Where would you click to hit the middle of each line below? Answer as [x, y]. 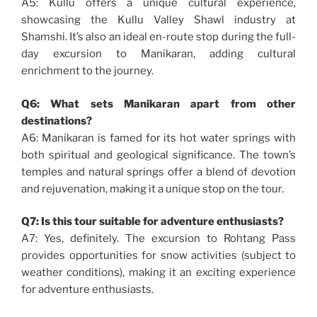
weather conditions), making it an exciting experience [158, 273]
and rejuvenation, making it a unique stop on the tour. [152, 189]
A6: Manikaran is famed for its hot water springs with [158, 138]
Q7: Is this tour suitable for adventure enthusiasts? [152, 222]
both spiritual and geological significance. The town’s [158, 155]
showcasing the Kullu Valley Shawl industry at [158, 20]
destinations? [57, 121]
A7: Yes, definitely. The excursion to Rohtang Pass [158, 239]
